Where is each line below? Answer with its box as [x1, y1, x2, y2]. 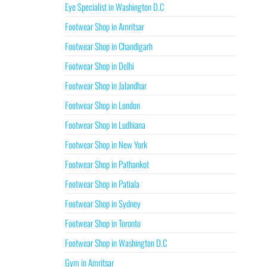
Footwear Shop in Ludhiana [64, 118, 145, 131]
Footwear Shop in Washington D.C [64, 236, 167, 249]
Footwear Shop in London [64, 98, 140, 111]
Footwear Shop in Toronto [64, 216, 141, 229]
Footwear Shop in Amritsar [64, 20, 144, 33]
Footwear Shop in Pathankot [64, 157, 149, 170]
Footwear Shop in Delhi [64, 59, 134, 72]
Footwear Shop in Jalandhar [64, 79, 147, 92]
